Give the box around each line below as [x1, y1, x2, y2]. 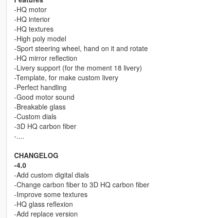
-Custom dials [14, 111, 56, 122]
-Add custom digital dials [14, 170, 89, 180]
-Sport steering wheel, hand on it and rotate [14, 43, 148, 54]
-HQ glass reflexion [14, 199, 73, 209]
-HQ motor [14, 4, 47, 15]
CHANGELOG [14, 150, 58, 161]
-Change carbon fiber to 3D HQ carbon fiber [14, 180, 149, 190]
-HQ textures [14, 24, 54, 34]
